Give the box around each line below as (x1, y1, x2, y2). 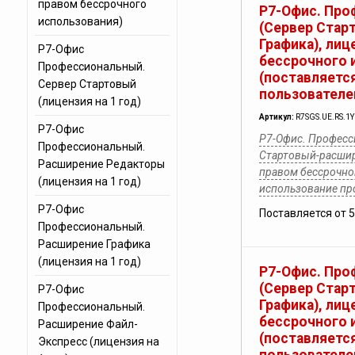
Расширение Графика (37, 238, 151, 250)
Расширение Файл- (37, 318, 138, 330)
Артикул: (258, 113, 296, 121)
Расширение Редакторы (37, 158, 165, 170)
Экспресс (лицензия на (37, 335, 159, 348)
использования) (37, 15, 123, 28)
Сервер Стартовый (37, 78, 136, 90)
